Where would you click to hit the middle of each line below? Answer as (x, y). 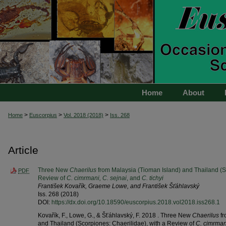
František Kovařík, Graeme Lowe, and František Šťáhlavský (119, 186)
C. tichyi (153, 178)
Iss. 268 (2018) (58, 194)
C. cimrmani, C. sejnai (97, 178)
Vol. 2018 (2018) (83, 115)
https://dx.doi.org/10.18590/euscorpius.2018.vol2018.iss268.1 (136, 202)
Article (23, 150)
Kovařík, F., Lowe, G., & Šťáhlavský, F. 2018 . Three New (115, 215)
